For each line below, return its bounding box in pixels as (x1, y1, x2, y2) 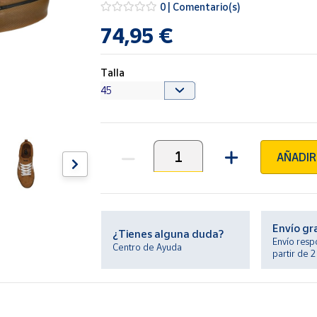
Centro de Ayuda (113, 241, 183, 253)
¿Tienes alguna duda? (113, 227, 224, 240)
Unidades (100, 156, 146, 171)
